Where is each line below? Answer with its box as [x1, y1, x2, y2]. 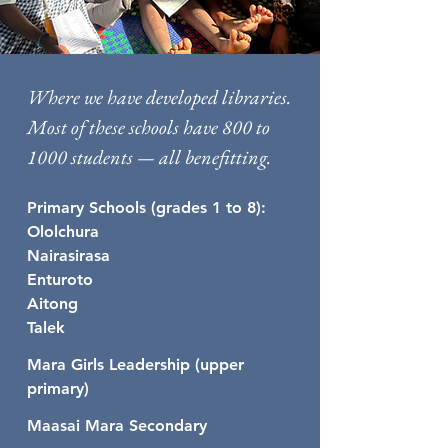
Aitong [27, 294, 78, 313]
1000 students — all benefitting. [27, 144, 271, 170]
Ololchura [27, 222, 99, 241]
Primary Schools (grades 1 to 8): [27, 198, 266, 217]
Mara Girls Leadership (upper [27, 355, 244, 374]
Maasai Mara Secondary [27, 416, 207, 435]
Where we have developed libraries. [27, 84, 291, 110]
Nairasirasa [27, 246, 110, 265]
